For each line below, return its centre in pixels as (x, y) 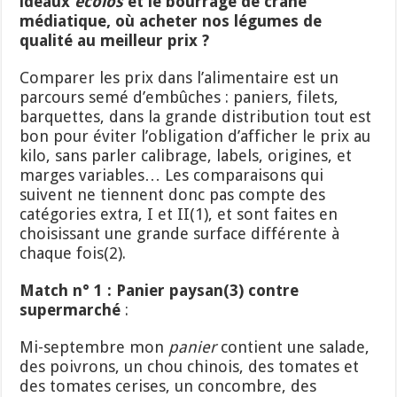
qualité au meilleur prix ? (115, 40)
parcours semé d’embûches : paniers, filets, (179, 97)
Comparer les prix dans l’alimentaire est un (179, 77)
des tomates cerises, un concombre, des (168, 385)
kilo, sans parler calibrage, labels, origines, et (186, 155)
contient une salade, (293, 346)
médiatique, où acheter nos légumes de (171, 20)
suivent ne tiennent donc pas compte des (173, 194)
